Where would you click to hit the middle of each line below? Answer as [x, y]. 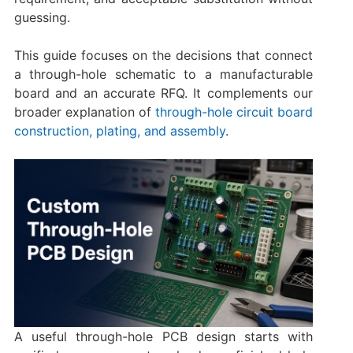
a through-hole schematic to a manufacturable [163, 74]
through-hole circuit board [234, 111]
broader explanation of [85, 111]
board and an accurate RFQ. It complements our [163, 93]
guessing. [42, 17]
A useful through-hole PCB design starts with [163, 337]
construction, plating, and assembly [119, 130]
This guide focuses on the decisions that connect [163, 55]
